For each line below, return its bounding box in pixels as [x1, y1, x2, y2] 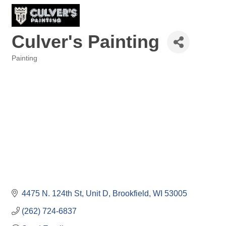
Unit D [86, 189, 108, 198]
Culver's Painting [12, 31, 159, 52]
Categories [11, 61, 44, 69]
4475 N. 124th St [22, 189, 82, 198]
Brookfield [112, 189, 149, 198]
